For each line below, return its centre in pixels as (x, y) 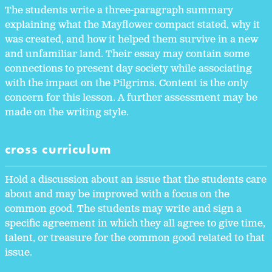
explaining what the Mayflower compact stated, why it (132, 25)
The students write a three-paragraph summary (119, 11)
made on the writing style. (67, 113)
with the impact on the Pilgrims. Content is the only (127, 84)
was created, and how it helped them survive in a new (131, 40)
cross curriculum (60, 149)
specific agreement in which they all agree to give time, (135, 223)
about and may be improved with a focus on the (117, 194)
